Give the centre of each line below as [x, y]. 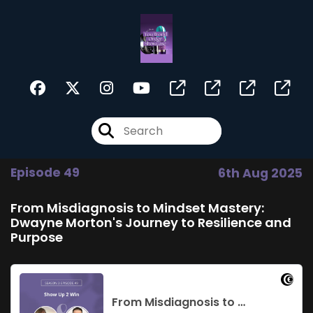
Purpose [37, 237]
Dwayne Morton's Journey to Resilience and [151, 223]
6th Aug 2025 [260, 173]
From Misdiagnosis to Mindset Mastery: [137, 208]
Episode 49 [45, 173]
